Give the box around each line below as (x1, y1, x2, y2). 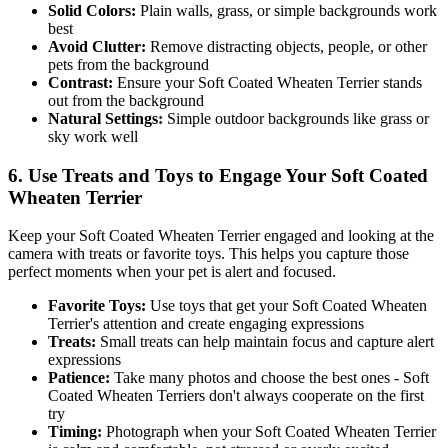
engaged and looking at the (260, 227, 434, 245)
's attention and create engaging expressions (90, 315, 364, 333)
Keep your (8, 227, 79, 245)
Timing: (48, 423, 102, 441)
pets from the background (48, 55, 209, 73)
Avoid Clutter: (48, 37, 146, 55)
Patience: (48, 369, 110, 387)
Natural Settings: (48, 109, 163, 127)
